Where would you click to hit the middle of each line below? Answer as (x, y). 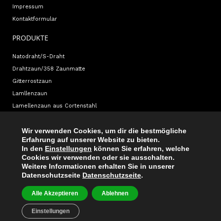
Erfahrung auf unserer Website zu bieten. (91, 140)
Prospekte (26, 155)
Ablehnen (115, 193)
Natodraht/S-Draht (38, 56)
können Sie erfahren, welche (141, 148)
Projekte (23, 180)
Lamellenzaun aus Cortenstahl (55, 106)
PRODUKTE (30, 37)
